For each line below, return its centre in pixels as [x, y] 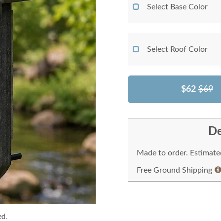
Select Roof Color [177, 49]
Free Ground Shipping [174, 170]
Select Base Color [177, 7]
